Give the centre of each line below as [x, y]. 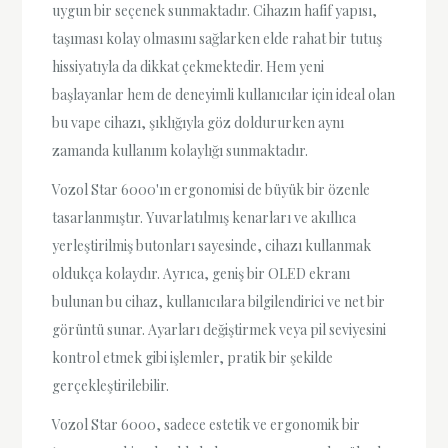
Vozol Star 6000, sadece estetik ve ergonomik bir [206, 425]
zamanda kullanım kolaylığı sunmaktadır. [180, 150]
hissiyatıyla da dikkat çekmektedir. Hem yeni [188, 66]
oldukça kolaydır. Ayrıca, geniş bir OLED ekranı [201, 274]
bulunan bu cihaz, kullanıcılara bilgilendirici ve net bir [219, 302]
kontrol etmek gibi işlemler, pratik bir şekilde [193, 358]
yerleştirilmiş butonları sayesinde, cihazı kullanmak [212, 246]
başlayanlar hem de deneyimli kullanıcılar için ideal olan [224, 94]
